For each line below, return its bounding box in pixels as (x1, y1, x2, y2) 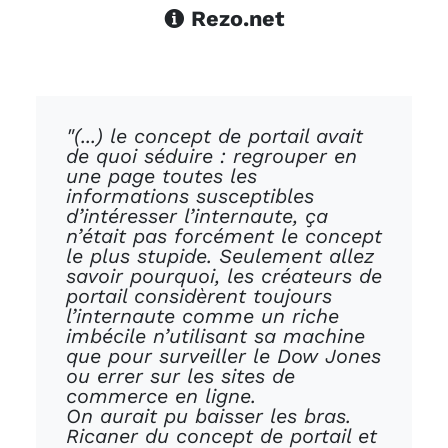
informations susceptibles (66, 184, 314, 209)
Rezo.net (185, 6, 285, 32)
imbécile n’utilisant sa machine (66, 324, 365, 349)
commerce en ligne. (66, 384, 256, 409)
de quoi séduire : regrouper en (66, 144, 357, 169)
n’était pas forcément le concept (66, 224, 382, 249)
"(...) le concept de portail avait (66, 124, 363, 149)
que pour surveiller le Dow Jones (66, 344, 381, 369)
